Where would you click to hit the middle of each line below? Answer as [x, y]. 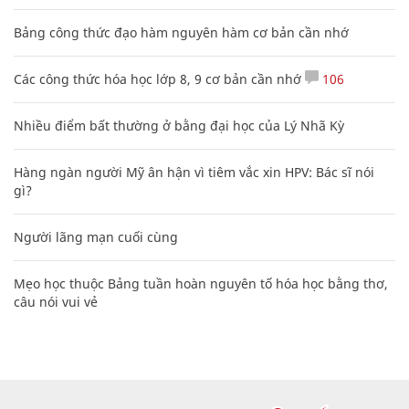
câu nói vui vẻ [56, 302]
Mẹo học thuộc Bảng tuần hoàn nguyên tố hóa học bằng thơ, [201, 284]
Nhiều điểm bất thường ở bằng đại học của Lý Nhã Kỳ [179, 126]
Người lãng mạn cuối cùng [96, 237]
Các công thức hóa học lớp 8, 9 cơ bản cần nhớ [157, 79]
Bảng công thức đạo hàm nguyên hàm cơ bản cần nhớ [181, 33]
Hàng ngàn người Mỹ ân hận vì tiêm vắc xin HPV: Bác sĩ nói [194, 173]
